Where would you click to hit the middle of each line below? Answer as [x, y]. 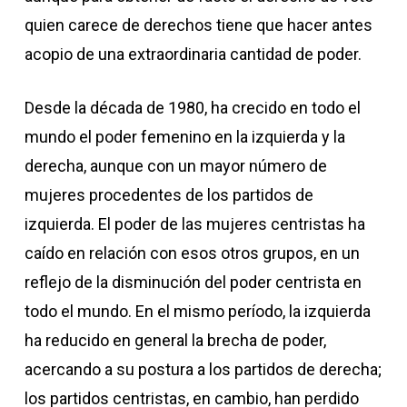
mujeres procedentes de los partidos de [169, 195]
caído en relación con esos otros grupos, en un [192, 253]
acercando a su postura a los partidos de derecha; [203, 369]
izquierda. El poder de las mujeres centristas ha [194, 224]
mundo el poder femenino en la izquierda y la [184, 137]
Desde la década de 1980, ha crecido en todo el [192, 108]
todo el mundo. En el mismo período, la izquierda [197, 311]
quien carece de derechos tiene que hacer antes [198, 25]
